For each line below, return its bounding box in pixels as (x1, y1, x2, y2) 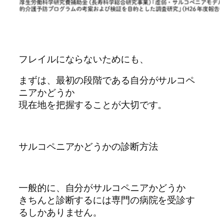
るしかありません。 (19, 206, 103, 219)
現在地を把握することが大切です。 (19, 98, 167, 111)
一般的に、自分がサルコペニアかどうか (19, 181, 186, 194)
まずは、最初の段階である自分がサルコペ (19, 74, 195, 87)
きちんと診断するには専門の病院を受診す (19, 193, 195, 207)
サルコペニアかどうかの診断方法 (19, 140, 158, 153)
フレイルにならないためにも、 (19, 52, 149, 65)
